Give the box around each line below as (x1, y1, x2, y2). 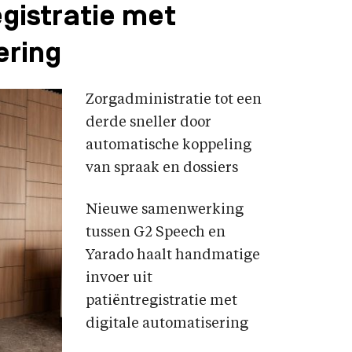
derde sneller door (86, 115, 211, 130)
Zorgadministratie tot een (86, 93, 262, 107)
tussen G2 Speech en (86, 225, 225, 240)
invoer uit (86, 271, 152, 285)
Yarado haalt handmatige (86, 248, 260, 262)
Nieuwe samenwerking (86, 203, 244, 217)
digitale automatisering (86, 317, 248, 331)
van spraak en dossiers (86, 161, 238, 175)
